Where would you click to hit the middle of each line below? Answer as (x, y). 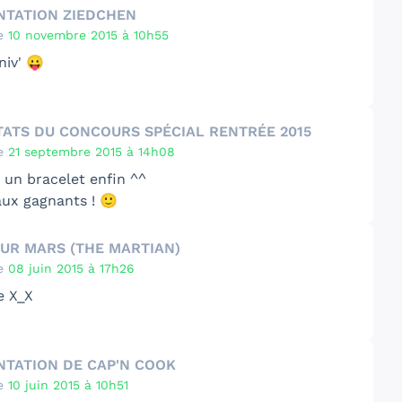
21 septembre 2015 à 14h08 (92, 151)
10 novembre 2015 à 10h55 (89, 35)
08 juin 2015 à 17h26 (72, 268)
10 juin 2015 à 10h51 (69, 385)
